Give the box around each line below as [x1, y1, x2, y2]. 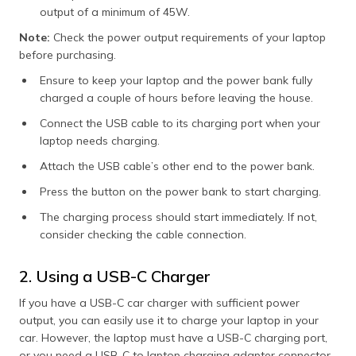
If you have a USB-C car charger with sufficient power [19, 295, 300, 310]
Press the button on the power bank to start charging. [40, 184, 321, 199]
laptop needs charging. [40, 133, 163, 148]
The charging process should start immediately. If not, [40, 209, 317, 224]
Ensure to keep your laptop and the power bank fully [40, 72, 312, 87]
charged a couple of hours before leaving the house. [40, 90, 316, 105]
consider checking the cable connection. [40, 226, 250, 242]
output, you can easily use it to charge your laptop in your [19, 312, 319, 327]
